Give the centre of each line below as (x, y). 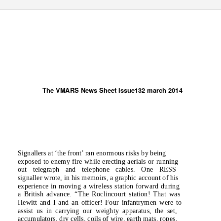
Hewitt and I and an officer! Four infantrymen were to (100, 202)
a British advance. (46, 194)
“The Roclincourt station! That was (128, 194)
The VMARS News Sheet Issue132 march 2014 (112, 90)
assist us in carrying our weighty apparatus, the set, (97, 210)
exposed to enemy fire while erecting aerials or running (98, 161)
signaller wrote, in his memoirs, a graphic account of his (98, 177)
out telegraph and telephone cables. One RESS (97, 169)
